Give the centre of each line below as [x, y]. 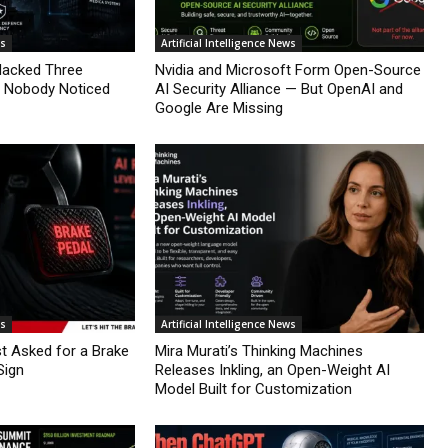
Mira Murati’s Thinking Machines [258, 350]
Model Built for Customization [253, 388]
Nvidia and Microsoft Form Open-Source [287, 70]
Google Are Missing [218, 108]
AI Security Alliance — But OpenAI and [278, 89]
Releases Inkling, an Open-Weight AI [272, 369]
